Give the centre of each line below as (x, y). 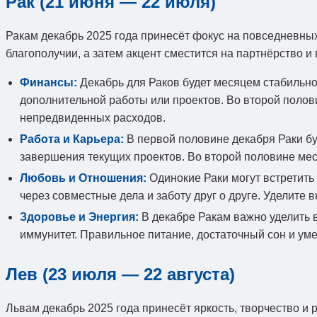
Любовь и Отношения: (83, 178)
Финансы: (48, 82)
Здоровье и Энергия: (79, 217)
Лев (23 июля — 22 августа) (120, 274)
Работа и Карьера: (72, 139)
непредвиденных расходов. (93, 117)
